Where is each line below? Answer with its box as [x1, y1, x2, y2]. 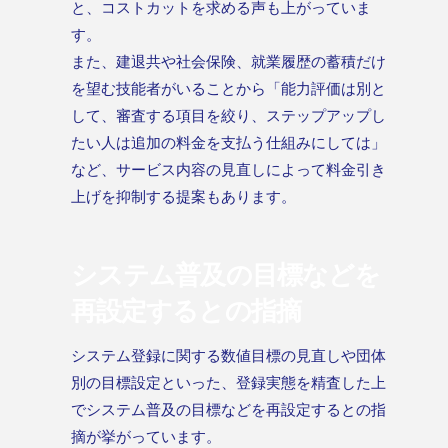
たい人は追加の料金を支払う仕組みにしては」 [71, 133, 387, 152]
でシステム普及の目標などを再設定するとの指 [71, 399, 387, 418]
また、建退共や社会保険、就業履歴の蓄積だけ [71, 52, 387, 71]
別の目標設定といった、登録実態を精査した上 [71, 372, 387, 391]
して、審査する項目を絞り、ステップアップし [71, 106, 387, 125]
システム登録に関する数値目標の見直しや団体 [71, 345, 387, 364]
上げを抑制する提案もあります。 [71, 187, 297, 206]
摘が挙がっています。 [71, 426, 222, 445]
